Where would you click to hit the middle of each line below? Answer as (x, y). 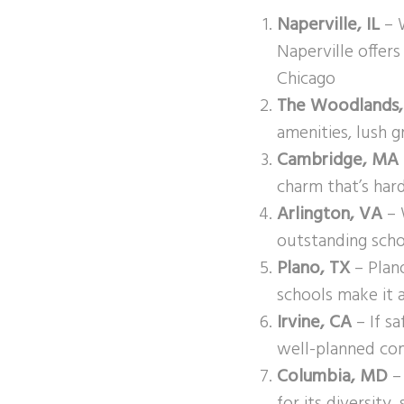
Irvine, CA (314, 322)
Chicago (306, 79)
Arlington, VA (329, 214)
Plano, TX (313, 268)
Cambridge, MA (337, 160)
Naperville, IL (328, 25)
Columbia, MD (332, 376)
